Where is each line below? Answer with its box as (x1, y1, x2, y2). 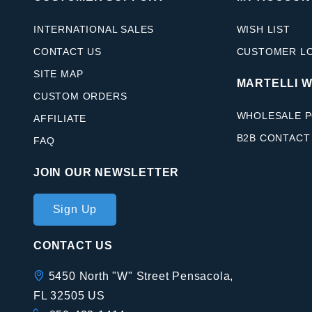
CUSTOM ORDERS (33, 91, 127, 102)
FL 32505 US (33, 290, 105, 302)
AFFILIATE (33, 113, 87, 125)
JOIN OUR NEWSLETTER (33, 166, 180, 179)
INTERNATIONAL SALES (33, 24, 155, 36)
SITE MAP (33, 68, 84, 80)
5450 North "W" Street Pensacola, (45, 270, 234, 282)
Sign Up (52, 203, 97, 216)
